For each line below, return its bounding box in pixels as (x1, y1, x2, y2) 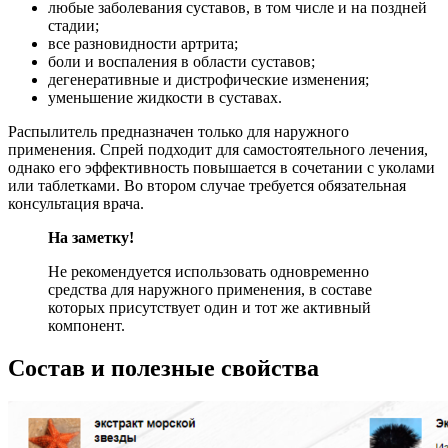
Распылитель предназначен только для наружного (8, 122, 349, 140)
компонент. (48, 316, 125, 334)
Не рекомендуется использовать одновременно (48, 262, 369, 280)
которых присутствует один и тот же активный (48, 298, 371, 316)
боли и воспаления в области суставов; (48, 52, 315, 70)
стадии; (48, 16, 99, 34)
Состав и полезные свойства (8, 354, 319, 381)
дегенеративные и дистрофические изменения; (48, 70, 369, 88)
